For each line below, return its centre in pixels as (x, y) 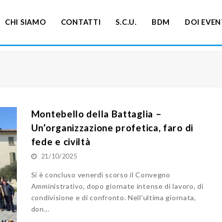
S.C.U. (126, 22)
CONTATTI (81, 22)
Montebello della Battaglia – (96, 114)
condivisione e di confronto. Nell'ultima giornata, (113, 197)
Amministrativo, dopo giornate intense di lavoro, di (117, 186)
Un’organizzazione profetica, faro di (112, 128)
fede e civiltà (61, 141)
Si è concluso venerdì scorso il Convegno (101, 175)
